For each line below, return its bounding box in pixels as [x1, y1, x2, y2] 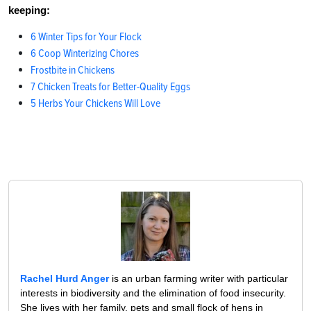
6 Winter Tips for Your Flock [31, 30, 142, 44]
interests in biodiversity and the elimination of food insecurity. [20, 287, 286, 299]
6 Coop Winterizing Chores [31, 47, 139, 61]
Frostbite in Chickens [31, 63, 115, 78]
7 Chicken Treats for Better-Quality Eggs [31, 80, 190, 94]
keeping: [8, 4, 50, 17]
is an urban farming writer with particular [109, 273, 288, 285]
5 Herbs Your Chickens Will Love [31, 96, 162, 111]
